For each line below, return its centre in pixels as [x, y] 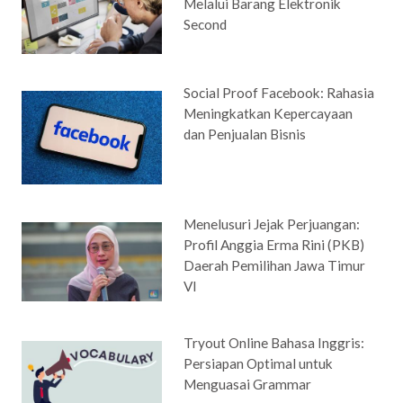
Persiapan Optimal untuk [259, 364]
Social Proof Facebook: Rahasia [279, 93]
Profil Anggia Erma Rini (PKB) [274, 245]
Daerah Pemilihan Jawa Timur [275, 266]
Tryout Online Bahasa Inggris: [274, 343]
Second [206, 24]
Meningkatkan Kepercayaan [269, 114]
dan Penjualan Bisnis [245, 134]
